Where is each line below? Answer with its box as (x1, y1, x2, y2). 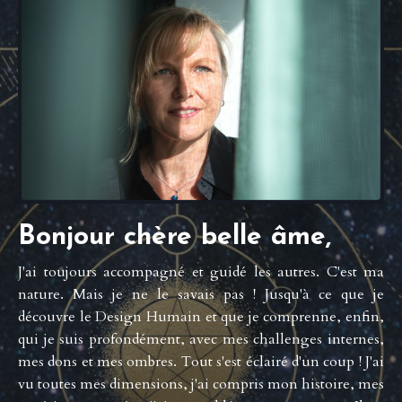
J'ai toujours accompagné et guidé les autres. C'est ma (18, 262, 384, 283)
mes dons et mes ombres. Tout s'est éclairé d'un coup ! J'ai (18, 352, 384, 372)
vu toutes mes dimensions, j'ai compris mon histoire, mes (18, 374, 384, 395)
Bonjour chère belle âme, (18, 223, 331, 252)
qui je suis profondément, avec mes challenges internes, (18, 329, 384, 350)
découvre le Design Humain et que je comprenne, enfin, (18, 307, 384, 328)
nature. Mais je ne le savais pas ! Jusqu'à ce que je (18, 284, 384, 305)
